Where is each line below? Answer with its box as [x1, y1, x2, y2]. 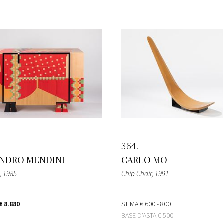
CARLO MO [121, 153, 167, 166]
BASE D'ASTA [121, 210, 158, 220]
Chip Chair [121, 168, 152, 178]
